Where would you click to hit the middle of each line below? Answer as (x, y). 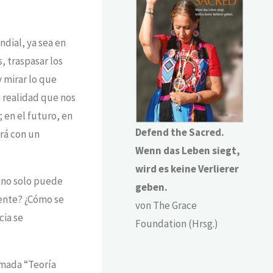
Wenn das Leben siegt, (188, 150)
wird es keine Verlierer (187, 168)
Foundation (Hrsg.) (177, 223)
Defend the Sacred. (180, 132)
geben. (152, 187)
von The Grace (166, 205)
